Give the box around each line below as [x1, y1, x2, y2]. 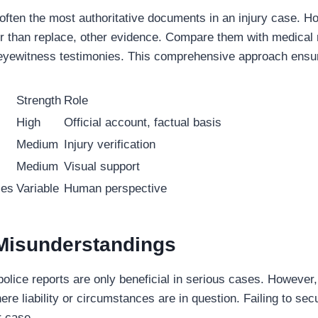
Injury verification [63, 138, 155, 152]
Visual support [63, 160, 140, 174]
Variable [16, 182, 59, 196]
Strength [16, 94, 61, 108]
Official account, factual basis [63, 116, 221, 130]
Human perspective [63, 182, 167, 196]
